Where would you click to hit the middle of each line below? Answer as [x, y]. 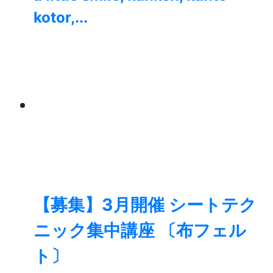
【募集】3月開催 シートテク [145, 205]
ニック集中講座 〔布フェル [140, 231]
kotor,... [61, 18]
